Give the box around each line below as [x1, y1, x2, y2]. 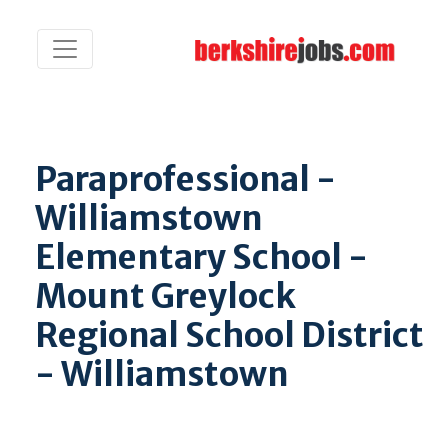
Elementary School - [35, 236, 368, 278]
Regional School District [35, 314, 424, 356]
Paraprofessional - [35, 158, 336, 200]
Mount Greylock [35, 275, 296, 317]
